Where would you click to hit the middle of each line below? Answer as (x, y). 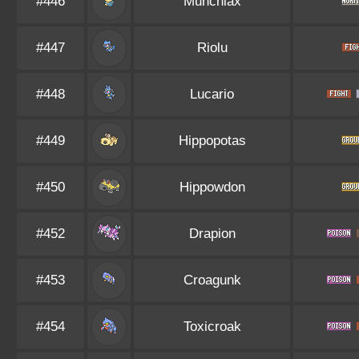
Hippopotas (212, 141)
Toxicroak (212, 327)
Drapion (212, 234)
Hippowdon (212, 187)
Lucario (212, 94)
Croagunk (212, 280)
